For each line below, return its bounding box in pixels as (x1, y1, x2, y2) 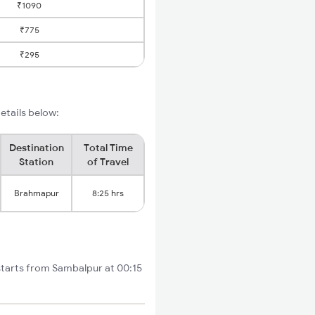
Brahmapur (13, 188, 59, 198)
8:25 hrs (92, 188, 124, 198)
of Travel (87, 155, 129, 168)
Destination (8, 141, 64, 154)
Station (19, 155, 53, 168)
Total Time (83, 141, 133, 154)
